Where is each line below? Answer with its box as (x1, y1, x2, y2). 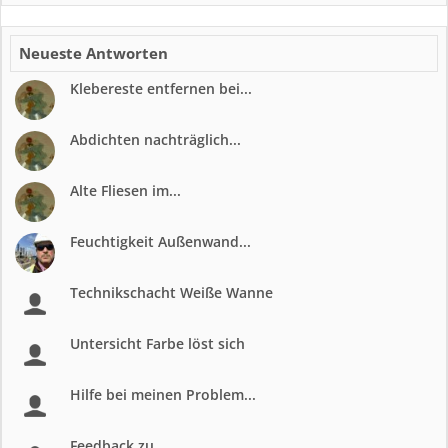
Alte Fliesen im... (70, 180, 181, 200)
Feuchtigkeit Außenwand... (70, 231, 251, 251)
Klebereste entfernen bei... (70, 78, 252, 98)
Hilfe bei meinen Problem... (70, 384, 256, 404)
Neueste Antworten (19, 42, 168, 63)
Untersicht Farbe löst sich (70, 333, 245, 353)
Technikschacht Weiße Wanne (70, 282, 273, 302)
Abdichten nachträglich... (70, 129, 241, 149)
